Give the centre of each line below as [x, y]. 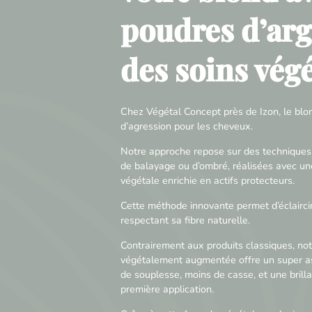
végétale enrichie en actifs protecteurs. [207, 180]
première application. [167, 289]
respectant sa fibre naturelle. [185, 220]
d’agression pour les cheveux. [186, 126]
